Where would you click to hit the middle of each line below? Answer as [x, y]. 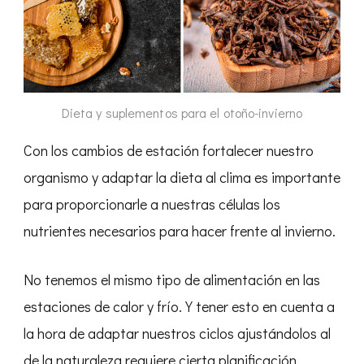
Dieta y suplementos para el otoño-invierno [182, 112]
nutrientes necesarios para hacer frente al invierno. [180, 230]
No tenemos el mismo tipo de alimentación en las [172, 279]
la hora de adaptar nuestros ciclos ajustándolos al [177, 333]
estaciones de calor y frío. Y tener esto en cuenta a [179, 306]
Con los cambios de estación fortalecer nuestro [169, 150]
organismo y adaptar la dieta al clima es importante [182, 177]
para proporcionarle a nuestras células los [152, 204]
